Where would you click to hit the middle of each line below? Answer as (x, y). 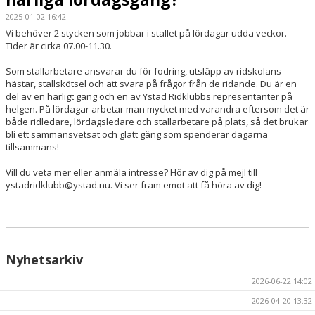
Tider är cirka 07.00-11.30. (59, 46)
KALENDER (30, 56)
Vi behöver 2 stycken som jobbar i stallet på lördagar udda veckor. (146, 33)
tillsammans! (32, 147)
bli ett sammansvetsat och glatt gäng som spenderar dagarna (137, 134)
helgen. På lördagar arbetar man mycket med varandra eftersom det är (157, 109)
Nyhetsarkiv (44, 259)
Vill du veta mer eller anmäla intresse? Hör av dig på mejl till (131, 172)
